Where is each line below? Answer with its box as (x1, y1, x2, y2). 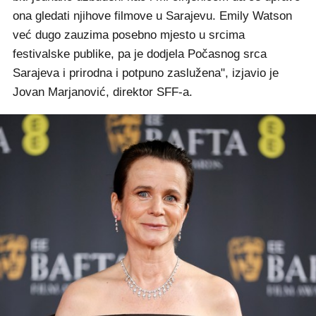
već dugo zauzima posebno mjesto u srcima (13, 28, 245, 42)
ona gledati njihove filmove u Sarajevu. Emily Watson (13, 9, 292, 23)
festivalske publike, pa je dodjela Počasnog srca (13, 47, 267, 61)
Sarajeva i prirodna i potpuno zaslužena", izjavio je (13, 66, 279, 80)
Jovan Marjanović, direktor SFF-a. (13, 85, 193, 99)
